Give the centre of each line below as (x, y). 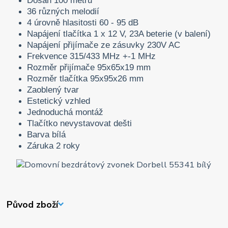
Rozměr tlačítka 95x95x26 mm (85, 78)
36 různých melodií (63, 11)
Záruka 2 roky (54, 146)
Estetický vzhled (59, 101)
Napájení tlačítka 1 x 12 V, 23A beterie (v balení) (119, 34)
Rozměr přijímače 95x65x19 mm (89, 67)
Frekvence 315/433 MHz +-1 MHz (92, 56)
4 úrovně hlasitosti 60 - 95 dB (83, 22)
